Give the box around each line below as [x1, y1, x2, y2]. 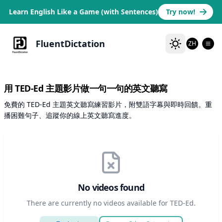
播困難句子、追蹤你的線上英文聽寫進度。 [4, 111, 136, 120]
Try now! [166, 7, 195, 16]
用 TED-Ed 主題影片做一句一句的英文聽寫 [4, 82, 167, 94]
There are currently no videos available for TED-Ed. [26, 198, 196, 208]
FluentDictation [36, 38, 105, 50]
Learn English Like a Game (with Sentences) [9, 7, 158, 16]
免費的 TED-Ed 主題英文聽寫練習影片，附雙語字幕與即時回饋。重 [4, 100, 212, 109]
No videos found [78, 181, 144, 193]
